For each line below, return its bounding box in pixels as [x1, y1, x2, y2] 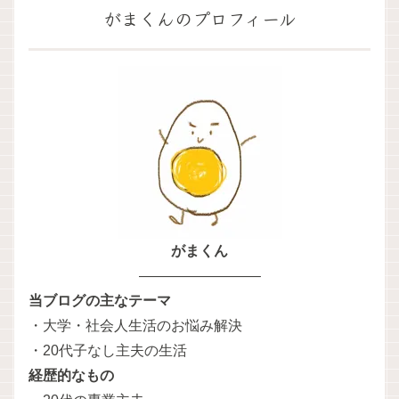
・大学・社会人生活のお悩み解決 [28, 317, 242, 333]
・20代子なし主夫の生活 [28, 342, 187, 358]
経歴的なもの [28, 367, 114, 383]
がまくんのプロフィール [102, 4, 297, 31]
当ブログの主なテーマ [28, 292, 171, 308]
